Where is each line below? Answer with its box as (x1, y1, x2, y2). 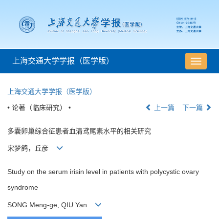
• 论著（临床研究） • (7, 104, 71, 112)
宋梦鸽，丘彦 (7, 144, 56, 153)
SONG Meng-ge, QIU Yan (7, 200, 95, 209)
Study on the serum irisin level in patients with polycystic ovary (7, 168, 199, 176)
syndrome (7, 183, 38, 192)
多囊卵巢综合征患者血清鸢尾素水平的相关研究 (7, 127, 151, 135)
